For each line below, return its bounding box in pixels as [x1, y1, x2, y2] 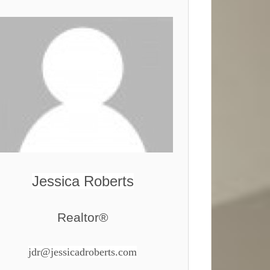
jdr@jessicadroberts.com [28, 245, 137, 258]
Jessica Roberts [31, 172, 134, 189]
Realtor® [57, 210, 108, 225]
